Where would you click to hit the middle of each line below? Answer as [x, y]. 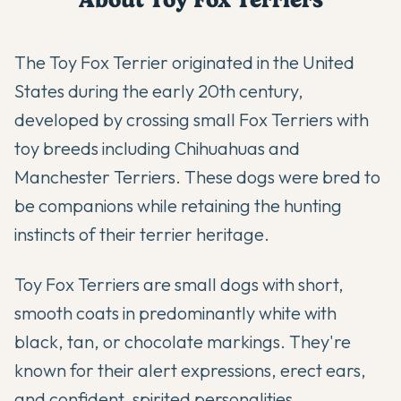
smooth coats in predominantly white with [175, 313]
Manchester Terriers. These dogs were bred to [197, 177]
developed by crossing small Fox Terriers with [192, 119]
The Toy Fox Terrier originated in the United [184, 62]
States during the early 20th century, [159, 91]
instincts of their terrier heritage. [142, 234]
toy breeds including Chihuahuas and [157, 148]
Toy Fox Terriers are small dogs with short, [179, 284]
